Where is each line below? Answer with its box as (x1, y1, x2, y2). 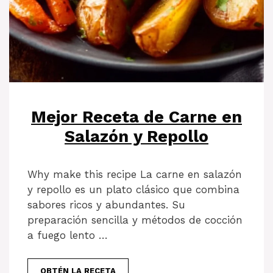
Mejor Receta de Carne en (31, 107, 242, 127)
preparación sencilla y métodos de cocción (27, 213, 243, 226)
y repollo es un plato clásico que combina (27, 183, 239, 196)
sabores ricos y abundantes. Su (27, 198, 185, 211)
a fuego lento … (27, 229, 108, 241)
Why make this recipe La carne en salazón (27, 168, 242, 180)
